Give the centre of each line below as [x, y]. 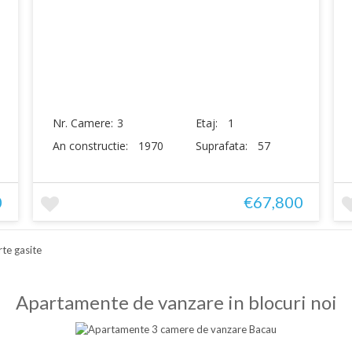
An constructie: [92, 146]
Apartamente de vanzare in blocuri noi [176, 302]
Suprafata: [223, 146]
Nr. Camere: [82, 123]
